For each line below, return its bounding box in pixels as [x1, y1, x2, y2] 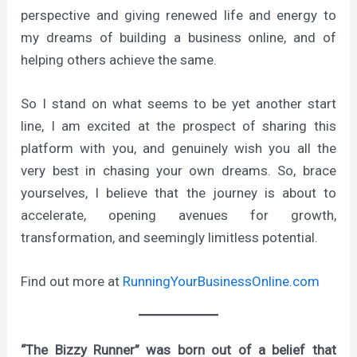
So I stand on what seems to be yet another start [21, 95, 336, 112]
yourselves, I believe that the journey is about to [21, 184, 336, 201]
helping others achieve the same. [21, 51, 218, 68]
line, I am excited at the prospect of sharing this [21, 117, 336, 134]
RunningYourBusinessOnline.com [123, 273, 320, 290]
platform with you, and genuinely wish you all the [21, 139, 336, 156]
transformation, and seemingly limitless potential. [21, 229, 319, 245]
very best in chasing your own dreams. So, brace [21, 162, 336, 178]
